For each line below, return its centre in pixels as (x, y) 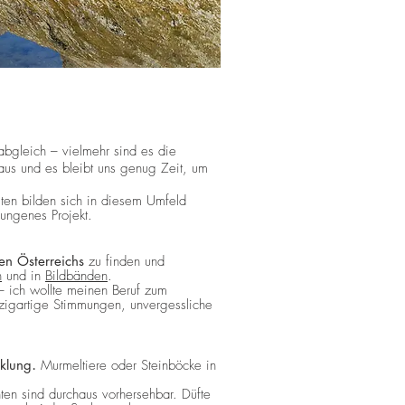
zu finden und (124, 262)
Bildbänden (76, 276)
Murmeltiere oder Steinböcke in (126, 366)
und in (24, 276)
